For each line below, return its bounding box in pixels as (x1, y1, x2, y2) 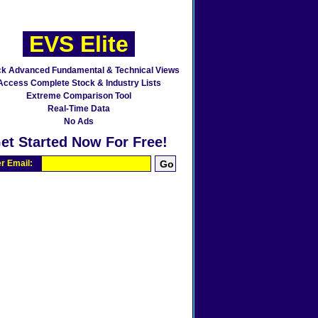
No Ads (64, 116, 94, 126)
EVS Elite (23, 31, 135, 57)
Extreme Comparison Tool (26, 91, 131, 101)
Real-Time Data (48, 104, 110, 114)
